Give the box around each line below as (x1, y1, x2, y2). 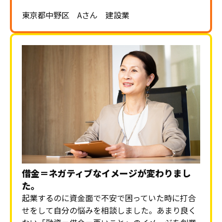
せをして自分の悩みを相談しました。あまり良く (22, 204, 196, 217)
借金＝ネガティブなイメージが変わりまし (22, 166, 191, 180)
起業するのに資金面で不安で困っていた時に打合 (22, 192, 196, 204)
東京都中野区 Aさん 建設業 (22, 8, 129, 21)
